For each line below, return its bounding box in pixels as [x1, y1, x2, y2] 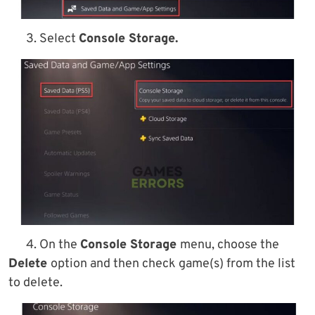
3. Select [26, 31, 79, 48]
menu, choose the [180, 237, 279, 254]
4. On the [26, 237, 80, 254]
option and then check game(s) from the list [51, 256, 295, 273]
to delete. [8, 275, 63, 292]
